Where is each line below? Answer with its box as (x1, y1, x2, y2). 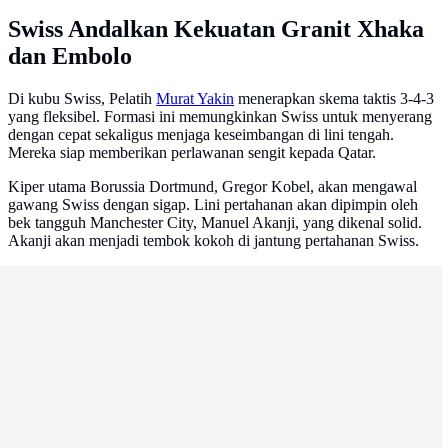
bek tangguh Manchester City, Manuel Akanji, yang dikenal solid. (8, 214, 422, 232)
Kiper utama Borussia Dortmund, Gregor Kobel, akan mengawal (8, 178, 417, 196)
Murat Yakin (156, 90, 234, 108)
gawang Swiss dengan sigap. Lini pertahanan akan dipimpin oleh (8, 196, 418, 214)
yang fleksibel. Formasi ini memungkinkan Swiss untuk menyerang (8, 108, 432, 126)
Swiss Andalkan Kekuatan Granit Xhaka (8, 16, 424, 43)
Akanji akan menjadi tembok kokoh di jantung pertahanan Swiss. (8, 232, 419, 250)
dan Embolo (8, 43, 132, 70)
